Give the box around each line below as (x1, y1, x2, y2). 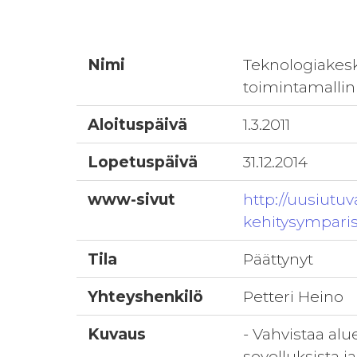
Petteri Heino (243, 287, 344, 306)
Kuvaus (88, 324, 147, 343)
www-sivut (88, 190, 176, 209)
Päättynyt (243, 249, 314, 269)
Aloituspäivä (88, 115, 188, 134)
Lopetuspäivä (88, 152, 198, 171)
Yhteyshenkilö (88, 287, 204, 306)
